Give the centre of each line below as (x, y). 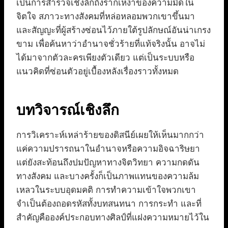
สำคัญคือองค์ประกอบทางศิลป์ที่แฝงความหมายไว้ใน (113, 217)
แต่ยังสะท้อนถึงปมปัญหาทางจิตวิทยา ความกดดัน (108, 162)
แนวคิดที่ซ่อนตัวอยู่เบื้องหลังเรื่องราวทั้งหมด (97, 71)
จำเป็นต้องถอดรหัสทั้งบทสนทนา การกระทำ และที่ (109, 204)
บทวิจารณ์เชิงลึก (68, 110)
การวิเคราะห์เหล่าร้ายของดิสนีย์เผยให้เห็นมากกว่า (110, 135)
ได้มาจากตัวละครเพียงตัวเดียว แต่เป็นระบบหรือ (105, 58)
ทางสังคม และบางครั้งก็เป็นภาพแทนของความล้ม (108, 176)
